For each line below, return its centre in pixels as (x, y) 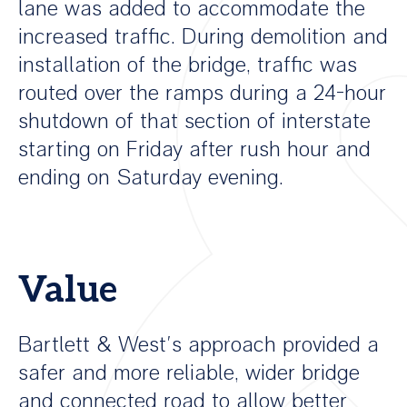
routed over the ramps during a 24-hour (202, 93)
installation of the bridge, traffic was (188, 65)
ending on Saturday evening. (151, 177)
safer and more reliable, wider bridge (189, 372)
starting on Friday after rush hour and (194, 149)
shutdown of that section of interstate (194, 121)
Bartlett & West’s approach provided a (199, 344)
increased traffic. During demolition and (203, 36)
